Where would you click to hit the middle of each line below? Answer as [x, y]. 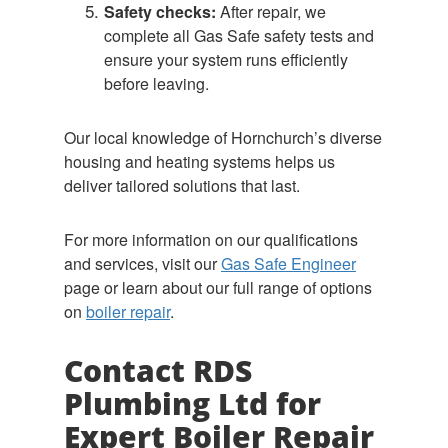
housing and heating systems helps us [199, 161]
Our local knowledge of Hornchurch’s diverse [223, 137]
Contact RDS [158, 370]
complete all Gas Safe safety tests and [239, 35]
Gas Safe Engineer [288, 263]
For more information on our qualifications [211, 239]
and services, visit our [142, 263]
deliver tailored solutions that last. [182, 185]
